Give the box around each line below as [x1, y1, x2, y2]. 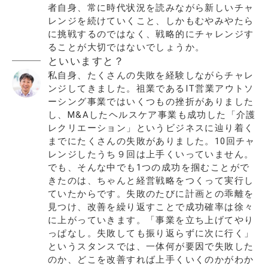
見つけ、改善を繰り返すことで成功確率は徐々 [48, 201, 254, 212]
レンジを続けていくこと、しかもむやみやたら [48, 15, 254, 26]
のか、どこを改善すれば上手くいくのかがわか [48, 254, 254, 265]
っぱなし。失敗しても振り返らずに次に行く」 [48, 227, 254, 239]
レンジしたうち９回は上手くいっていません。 [48, 148, 254, 160]
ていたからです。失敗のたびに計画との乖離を [48, 188, 254, 199]
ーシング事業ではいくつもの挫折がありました [48, 96, 254, 107]
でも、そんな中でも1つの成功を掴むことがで [48, 162, 250, 173]
